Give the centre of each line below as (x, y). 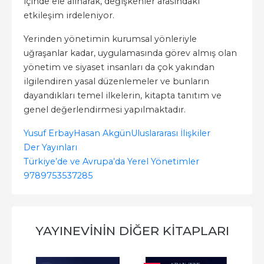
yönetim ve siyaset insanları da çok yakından (119, 67)
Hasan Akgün (102, 133)
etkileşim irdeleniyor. (69, 15)
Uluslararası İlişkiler (171, 133)
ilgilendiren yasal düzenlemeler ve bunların (116, 81)
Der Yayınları (50, 147)
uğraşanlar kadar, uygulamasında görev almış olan (130, 53)
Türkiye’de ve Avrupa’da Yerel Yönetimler (111, 161)
